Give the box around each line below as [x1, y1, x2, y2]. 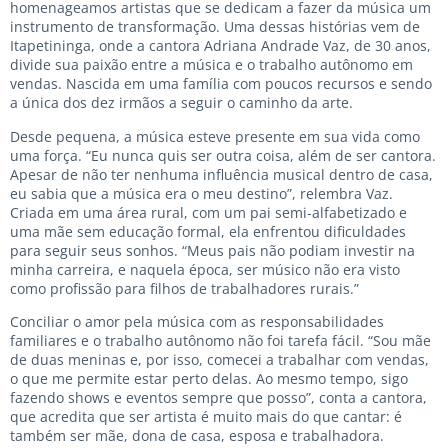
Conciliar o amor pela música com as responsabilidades [10, 311, 384, 331]
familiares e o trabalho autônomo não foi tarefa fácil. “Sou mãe [10, 330, 431, 350]
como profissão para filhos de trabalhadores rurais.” [10, 278, 359, 298]
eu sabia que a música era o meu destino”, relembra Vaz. [10, 183, 393, 203]
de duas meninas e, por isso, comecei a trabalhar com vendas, [10, 349, 429, 369]
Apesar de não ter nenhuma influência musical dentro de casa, [10, 164, 433, 184]
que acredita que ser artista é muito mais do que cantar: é [10, 406, 402, 426]
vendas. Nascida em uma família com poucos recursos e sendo [10, 74, 432, 94]
